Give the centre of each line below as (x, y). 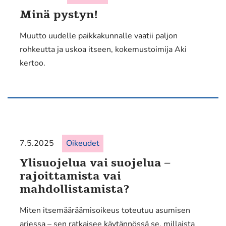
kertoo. (33, 63)
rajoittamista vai (70, 176)
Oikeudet (83, 143)
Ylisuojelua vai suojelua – (95, 163)
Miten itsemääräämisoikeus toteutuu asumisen (105, 210)
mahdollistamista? (74, 189)
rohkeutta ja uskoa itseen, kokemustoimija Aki (103, 49)
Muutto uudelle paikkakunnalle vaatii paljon (99, 36)
